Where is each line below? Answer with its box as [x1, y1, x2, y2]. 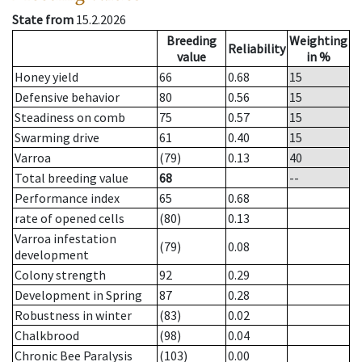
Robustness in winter [15, 307, 132, 324]
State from [12, 11, 74, 28]
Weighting [289, 32, 347, 49]
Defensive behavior [15, 89, 120, 106]
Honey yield [15, 69, 78, 86]
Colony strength [15, 267, 106, 284]
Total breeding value [15, 170, 128, 187]
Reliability [228, 40, 285, 57]
